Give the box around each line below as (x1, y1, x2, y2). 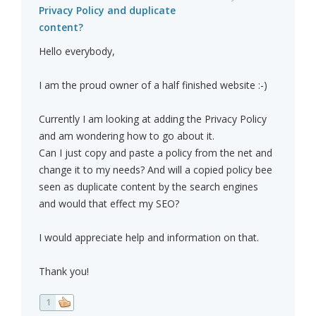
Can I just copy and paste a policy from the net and (39, 146, 272, 160)
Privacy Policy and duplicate (39, 4, 176, 18)
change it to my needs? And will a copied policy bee (39, 163, 272, 177)
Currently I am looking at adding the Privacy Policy (39, 112, 267, 126)
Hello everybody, (39, 44, 115, 59)
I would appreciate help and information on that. (39, 231, 259, 245)
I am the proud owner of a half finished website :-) (39, 78, 267, 92)
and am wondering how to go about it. (39, 129, 214, 143)
